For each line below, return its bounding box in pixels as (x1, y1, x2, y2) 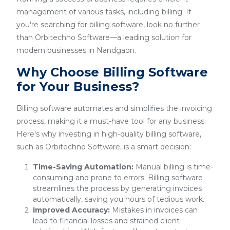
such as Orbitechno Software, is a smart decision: (16, 142, 191, 151)
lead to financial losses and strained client (33, 216, 180, 225)
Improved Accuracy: (33, 205, 110, 215)
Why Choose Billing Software (16, 65, 208, 80)
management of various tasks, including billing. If (16, 7, 191, 16)
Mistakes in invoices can (110, 205, 198, 215)
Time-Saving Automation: (33, 162, 133, 171)
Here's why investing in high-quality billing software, (16, 129, 201, 139)
